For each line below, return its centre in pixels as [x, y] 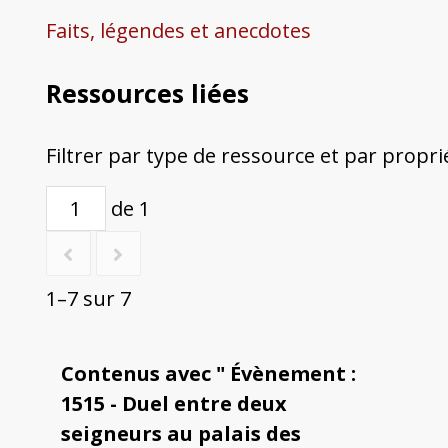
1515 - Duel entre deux [173, 403]
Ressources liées [147, 93]
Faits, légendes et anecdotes [178, 31]
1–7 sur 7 [88, 299]
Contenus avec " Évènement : [208, 373]
